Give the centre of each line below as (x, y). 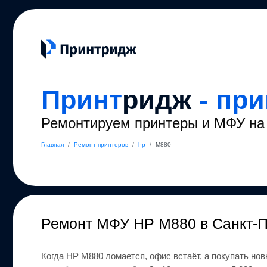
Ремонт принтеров (101, 145)
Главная (53, 145)
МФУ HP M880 (149, 223)
